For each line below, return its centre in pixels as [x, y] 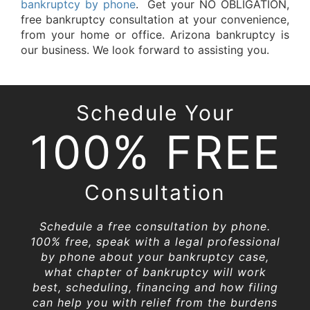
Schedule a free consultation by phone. [155, 227]
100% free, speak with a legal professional [155, 242]
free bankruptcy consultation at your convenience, [155, 20]
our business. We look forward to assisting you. [145, 50]
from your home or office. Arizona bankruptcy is [155, 35]
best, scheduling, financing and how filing [155, 288]
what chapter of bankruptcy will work [155, 272]
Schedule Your [155, 113]
